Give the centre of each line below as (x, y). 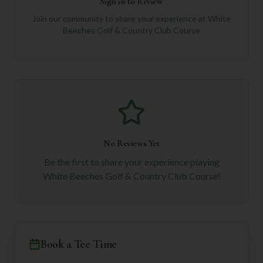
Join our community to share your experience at (120, 18)
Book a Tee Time (79, 244)
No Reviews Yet (131, 143)
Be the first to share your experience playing (131, 162)
